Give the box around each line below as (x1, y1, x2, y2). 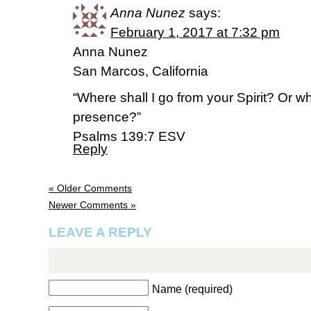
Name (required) (152, 283, 233, 295)
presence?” (73, 110, 141, 124)
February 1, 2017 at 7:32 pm (110, 25, 280, 40)
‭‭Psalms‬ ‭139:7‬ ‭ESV (73, 129, 185, 144)
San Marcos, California (73, 64, 208, 78)
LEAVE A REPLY (49, 225, 152, 239)
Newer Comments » (49, 199, 136, 210)
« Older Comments (49, 183, 132, 194)
